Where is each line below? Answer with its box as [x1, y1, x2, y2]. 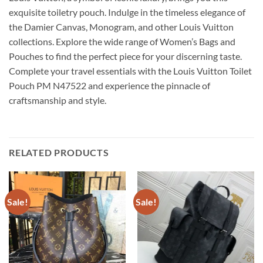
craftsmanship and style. [9, 95, 106, 106]
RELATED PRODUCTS [9, 147, 109, 159]
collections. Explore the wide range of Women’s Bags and [9, 36, 235, 48]
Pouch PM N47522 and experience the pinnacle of [9, 80, 210, 92]
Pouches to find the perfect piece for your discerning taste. [9, 50, 242, 62]
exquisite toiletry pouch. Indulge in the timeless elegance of [9, 6, 245, 18]
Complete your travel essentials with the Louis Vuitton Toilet [9, 65, 252, 77]
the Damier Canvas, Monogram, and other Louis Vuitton [9, 21, 234, 33]
